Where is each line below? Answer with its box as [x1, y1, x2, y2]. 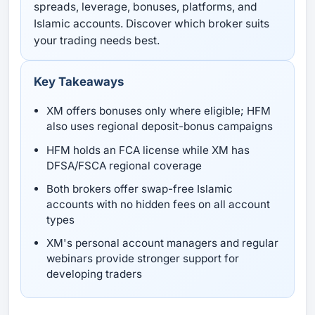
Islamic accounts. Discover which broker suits [33, 17, 269, 31]
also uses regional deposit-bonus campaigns [46, 120, 273, 134]
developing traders [46, 266, 142, 281]
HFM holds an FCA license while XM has [46, 143, 250, 157]
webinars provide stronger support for [46, 251, 239, 265]
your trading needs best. [33, 34, 160, 48]
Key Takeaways [34, 74, 124, 89]
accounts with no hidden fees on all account [46, 197, 270, 211]
